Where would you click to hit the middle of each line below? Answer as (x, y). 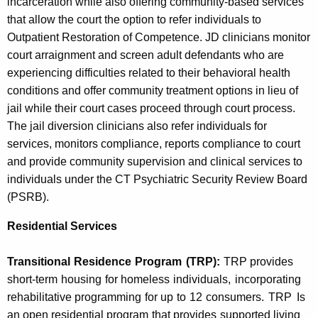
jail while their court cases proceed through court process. (151, 108)
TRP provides (258, 261)
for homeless (137, 279)
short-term (32, 279)
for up (159, 297)
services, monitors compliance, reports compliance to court (154, 143)
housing (81, 279)
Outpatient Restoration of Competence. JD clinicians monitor (159, 37)
